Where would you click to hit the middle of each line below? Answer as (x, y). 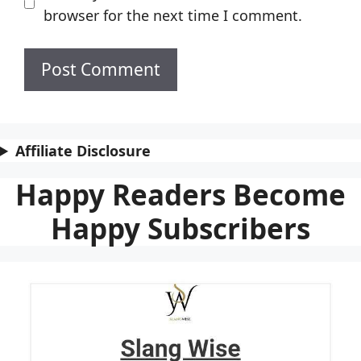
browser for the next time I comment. (172, 15)
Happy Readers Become (180, 194)
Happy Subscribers (180, 228)
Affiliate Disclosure (83, 150)
